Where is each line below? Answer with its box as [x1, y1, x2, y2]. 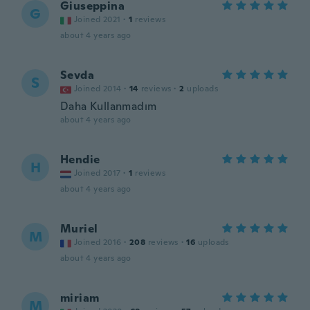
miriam [60, 291, 100, 305]
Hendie [60, 152, 100, 167]
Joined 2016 [74, 237, 122, 248]
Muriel [60, 221, 98, 236]
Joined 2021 [74, 14, 121, 25]
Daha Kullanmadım [60, 99, 157, 113]
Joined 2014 [74, 83, 122, 94]
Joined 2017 [74, 167, 121, 179]
